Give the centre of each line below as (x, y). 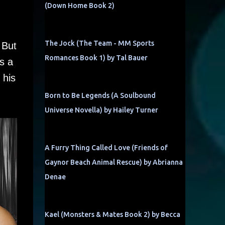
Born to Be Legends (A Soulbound (100, 95)
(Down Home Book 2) (79, 6)
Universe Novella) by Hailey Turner (101, 110)
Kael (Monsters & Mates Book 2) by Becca (112, 214)
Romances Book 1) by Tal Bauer (96, 58)
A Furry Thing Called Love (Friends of (106, 148)
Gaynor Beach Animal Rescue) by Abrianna (114, 162)
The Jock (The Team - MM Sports (99, 43)
